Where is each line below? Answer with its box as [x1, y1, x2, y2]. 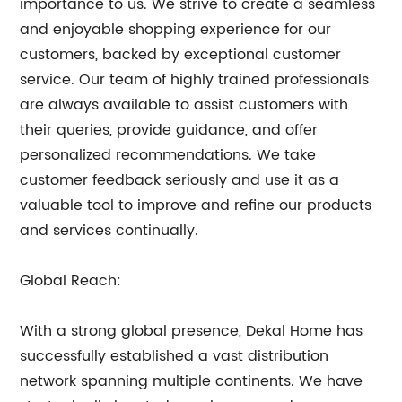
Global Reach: [20, 269, 122, 293]
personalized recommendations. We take [20, 144, 317, 167]
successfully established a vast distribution [20, 345, 329, 368]
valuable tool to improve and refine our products [20, 194, 372, 217]
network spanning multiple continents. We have [20, 370, 363, 393]
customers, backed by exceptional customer [20, 43, 342, 66]
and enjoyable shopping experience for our [20, 18, 332, 41]
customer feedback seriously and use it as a [20, 169, 340, 192]
